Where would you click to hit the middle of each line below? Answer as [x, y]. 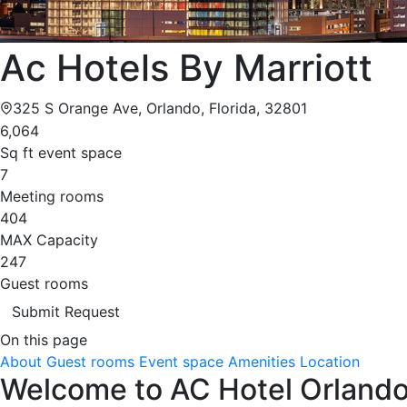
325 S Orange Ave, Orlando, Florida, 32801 [160, 108]
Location [330, 361]
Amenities [262, 361]
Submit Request [66, 311]
